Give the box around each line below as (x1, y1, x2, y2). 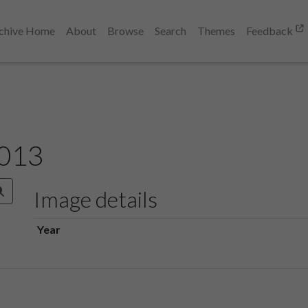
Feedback (246, 24, 295, 37)
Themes (197, 24, 235, 37)
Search (155, 24, 186, 37)
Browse (107, 24, 144, 37)
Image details (34, 185, 157, 212)
